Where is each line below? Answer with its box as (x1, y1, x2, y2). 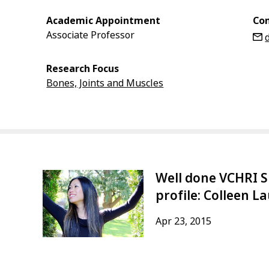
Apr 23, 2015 (155, 214, 211, 228)
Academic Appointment (46, 14, 161, 28)
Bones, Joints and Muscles (46, 76, 164, 90)
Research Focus (46, 62, 119, 76)
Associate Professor (46, 28, 135, 42)
